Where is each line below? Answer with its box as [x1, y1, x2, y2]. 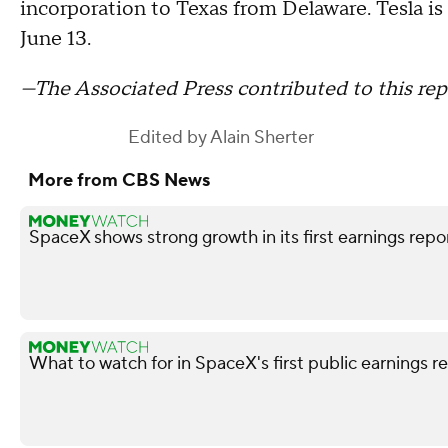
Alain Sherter [210, 125, 314, 149]
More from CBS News [28, 168, 210, 192]
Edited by [128, 125, 210, 149]
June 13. [20, 25, 91, 52]
